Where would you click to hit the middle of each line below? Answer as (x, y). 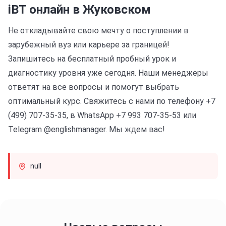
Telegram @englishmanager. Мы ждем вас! (87, 129)
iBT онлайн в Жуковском (79, 10)
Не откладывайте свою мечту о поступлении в (98, 31)
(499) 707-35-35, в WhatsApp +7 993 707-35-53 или (102, 115)
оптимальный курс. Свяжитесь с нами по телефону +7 (112, 101)
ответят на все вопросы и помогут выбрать (94, 87)
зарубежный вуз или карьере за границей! (89, 45)
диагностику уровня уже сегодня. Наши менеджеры (108, 73)
